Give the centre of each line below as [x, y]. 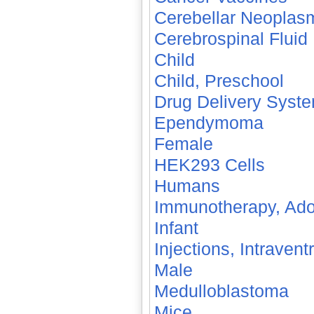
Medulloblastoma [221, 291]
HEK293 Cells [209, 165]
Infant [176, 228]
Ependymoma [209, 123]
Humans [187, 186]
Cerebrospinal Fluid [231, 39]
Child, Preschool [219, 81]
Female [183, 144]
